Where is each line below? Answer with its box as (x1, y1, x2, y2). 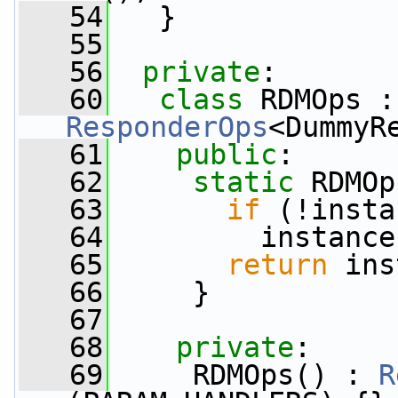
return (227, 249, 328, 281)
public (176, 139, 277, 171)
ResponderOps (66, 111, 268, 143)
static (193, 166, 294, 198)
